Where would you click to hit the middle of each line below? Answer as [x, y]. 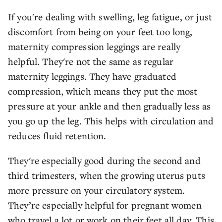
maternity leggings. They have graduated [92, 76]
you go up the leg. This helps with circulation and [111, 121]
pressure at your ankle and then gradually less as [110, 106]
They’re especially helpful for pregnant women [105, 205]
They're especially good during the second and [104, 160]
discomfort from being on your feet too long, [100, 31]
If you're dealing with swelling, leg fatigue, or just [110, 17]
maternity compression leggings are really [94, 46]
